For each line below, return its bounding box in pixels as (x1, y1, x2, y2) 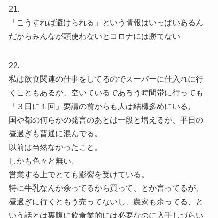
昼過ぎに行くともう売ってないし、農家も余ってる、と (8, 197, 203, 206)
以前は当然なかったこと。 (8, 143, 102, 151)
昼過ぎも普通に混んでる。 (8, 129, 102, 138)
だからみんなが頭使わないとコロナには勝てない (8, 32, 180, 40)
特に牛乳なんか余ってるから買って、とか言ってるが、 (8, 183, 203, 192)
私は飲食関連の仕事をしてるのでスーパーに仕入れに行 (8, 74, 203, 83)
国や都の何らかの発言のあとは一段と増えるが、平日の (8, 115, 203, 124)
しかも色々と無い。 (8, 156, 79, 165)
